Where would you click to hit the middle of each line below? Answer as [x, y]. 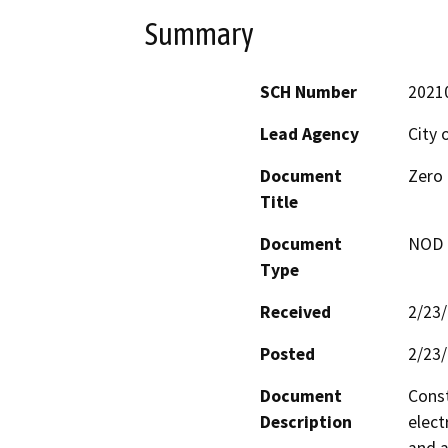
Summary [199, 33]
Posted [287, 354]
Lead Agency [309, 134]
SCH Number [308, 92]
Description [306, 422]
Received [295, 312]
